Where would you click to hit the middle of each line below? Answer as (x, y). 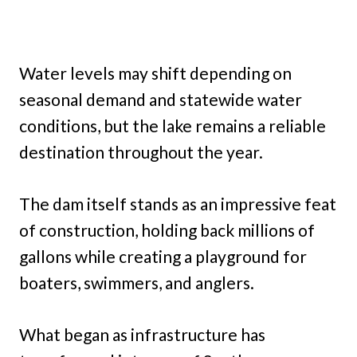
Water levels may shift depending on (155, 73)
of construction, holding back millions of (167, 230)
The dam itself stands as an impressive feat (178, 204)
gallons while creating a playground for (163, 257)
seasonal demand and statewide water (161, 100)
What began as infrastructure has (142, 335)
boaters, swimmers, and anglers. (137, 283)
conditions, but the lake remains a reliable (173, 126)
